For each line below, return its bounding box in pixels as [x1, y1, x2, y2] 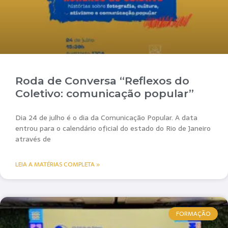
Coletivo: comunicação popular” [15, 87, 194, 100]
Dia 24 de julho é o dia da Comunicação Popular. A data [15, 112, 197, 124]
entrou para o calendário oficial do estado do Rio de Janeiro [15, 123, 211, 134]
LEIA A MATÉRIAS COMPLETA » [15, 159, 100, 170]
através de [15, 133, 51, 145]
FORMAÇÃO [176, 209, 211, 219]
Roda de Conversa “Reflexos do [15, 74, 189, 88]
